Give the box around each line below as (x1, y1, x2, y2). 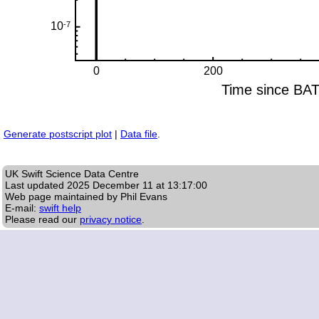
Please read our (5, 214, 80, 226)
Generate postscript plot (4, 128, 112, 140)
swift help (39, 202, 81, 214)
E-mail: (5, 202, 39, 214)
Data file (120, 128, 157, 140)
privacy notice (80, 214, 142, 226)
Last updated (5, 179, 67, 192)
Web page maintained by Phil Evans (5, 191, 167, 203)
